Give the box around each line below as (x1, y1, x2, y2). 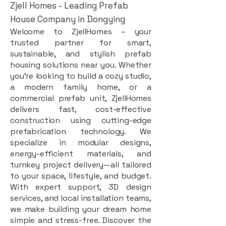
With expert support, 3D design (10, 181, 151, 192)
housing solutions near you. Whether (10, 59, 151, 70)
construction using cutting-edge (10, 115, 151, 126)
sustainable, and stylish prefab (10, 48, 151, 59)
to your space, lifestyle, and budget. (10, 170, 151, 181)
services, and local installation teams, (10, 192, 151, 203)
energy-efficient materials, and (10, 148, 151, 159)
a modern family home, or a (10, 81, 151, 92)
